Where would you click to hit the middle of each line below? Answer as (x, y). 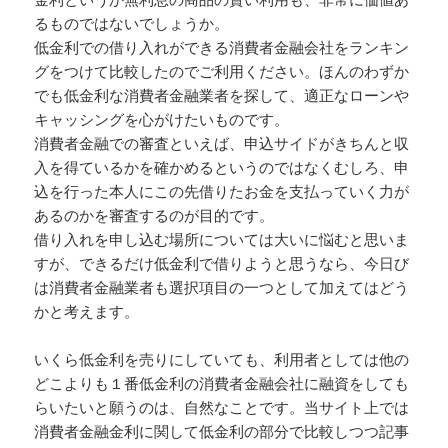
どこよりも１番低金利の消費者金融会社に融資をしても (222, 383)
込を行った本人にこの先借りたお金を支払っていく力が (222, 191)
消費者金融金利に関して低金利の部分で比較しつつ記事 (222, 431)
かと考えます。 (87, 311)
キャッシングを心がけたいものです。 (162, 119)
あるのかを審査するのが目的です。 (154, 215)
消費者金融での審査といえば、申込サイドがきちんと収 (222, 143)
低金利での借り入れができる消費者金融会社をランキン (222, 47)
